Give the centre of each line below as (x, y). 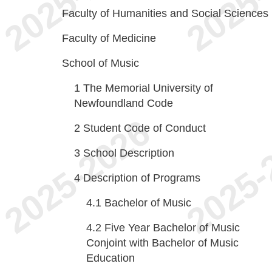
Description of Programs (142, 178)
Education (110, 258)
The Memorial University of (148, 88)
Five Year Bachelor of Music (172, 228)
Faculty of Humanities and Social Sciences (165, 13)
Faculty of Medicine (109, 38)
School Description (129, 153)
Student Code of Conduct (144, 128)
